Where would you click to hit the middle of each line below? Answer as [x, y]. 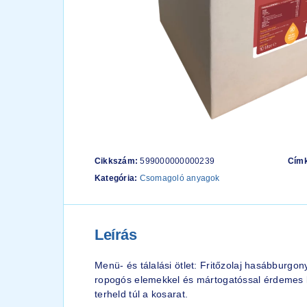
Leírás [116, 235]
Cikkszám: [118, 161]
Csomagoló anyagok [180, 179]
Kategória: [117, 179]
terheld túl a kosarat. [142, 294]
